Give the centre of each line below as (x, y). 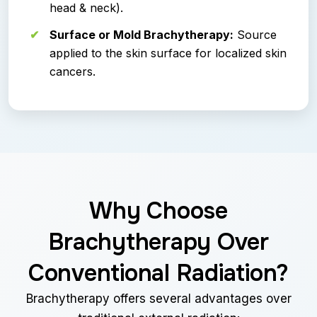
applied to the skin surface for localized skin (168, 53)
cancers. (73, 72)
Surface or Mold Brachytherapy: (142, 35)
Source (255, 35)
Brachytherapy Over (158, 242)
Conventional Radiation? (158, 273)
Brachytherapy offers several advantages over (158, 299)
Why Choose (158, 211)
